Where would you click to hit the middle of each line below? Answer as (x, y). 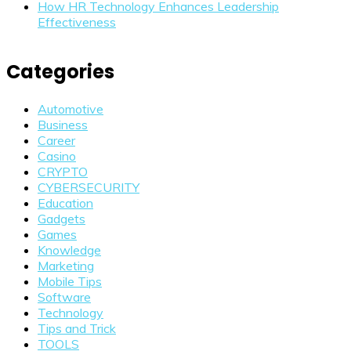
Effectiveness (77, 22)
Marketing (66, 265)
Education (65, 203)
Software (64, 297)
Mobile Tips (70, 281)
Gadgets (62, 218)
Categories (60, 71)
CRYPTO (63, 171)
